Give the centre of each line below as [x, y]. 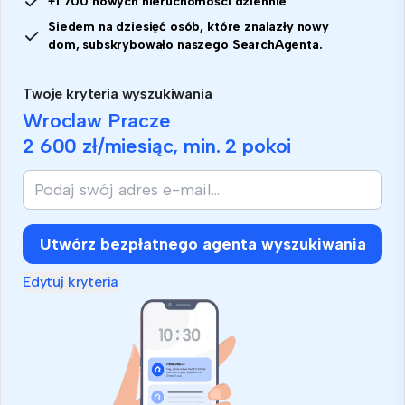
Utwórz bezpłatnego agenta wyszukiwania [202, 244]
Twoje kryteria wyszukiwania [118, 93]
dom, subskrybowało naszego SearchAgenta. [185, 44]
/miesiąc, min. [161, 146]
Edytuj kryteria [71, 281]
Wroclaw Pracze [97, 120]
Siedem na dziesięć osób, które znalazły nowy [188, 26]
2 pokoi [259, 146]
